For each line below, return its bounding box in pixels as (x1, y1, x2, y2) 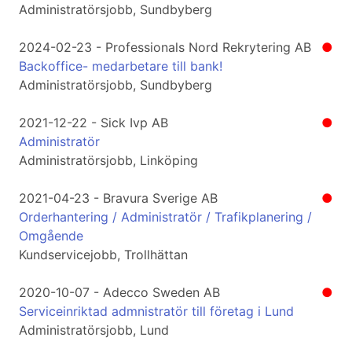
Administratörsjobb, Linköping (19, 152, 198, 169)
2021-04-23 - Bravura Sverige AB (19, 190, 218, 207)
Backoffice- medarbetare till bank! (19, 58, 222, 75)
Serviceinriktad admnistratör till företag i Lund (19, 303, 294, 320)
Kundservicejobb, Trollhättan (19, 247, 188, 263)
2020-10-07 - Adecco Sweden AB (19, 284, 220, 301)
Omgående (19, 228, 83, 244)
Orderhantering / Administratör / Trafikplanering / (19, 209, 312, 225)
